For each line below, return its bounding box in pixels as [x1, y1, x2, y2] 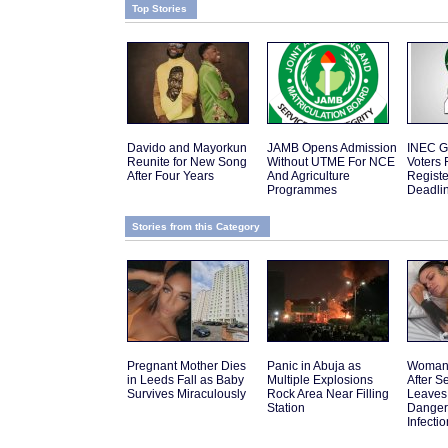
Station [267, 401, 305, 416]
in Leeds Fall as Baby [127, 373, 244, 388]
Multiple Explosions [267, 373, 373, 388]
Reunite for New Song [127, 155, 247, 170]
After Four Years [127, 169, 214, 184]
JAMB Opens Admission [267, 141, 397, 156]
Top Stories [132, 3, 187, 15]
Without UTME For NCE [267, 155, 395, 170]
